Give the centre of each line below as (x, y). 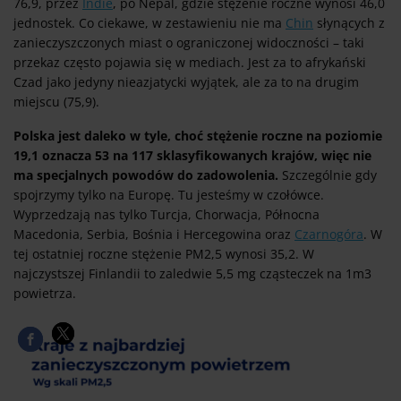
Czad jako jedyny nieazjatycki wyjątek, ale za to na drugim (186, 82)
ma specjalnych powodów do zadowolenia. (146, 175)
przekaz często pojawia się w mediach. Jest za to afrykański (190, 63)
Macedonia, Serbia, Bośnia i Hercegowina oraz (154, 235)
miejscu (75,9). (56, 102)
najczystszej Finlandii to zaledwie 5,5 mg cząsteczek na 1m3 (192, 274)
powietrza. (45, 294)
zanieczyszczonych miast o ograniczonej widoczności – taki (189, 43)
